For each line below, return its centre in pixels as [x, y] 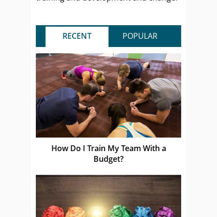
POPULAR [140, 36]
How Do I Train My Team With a [108, 148]
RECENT [77, 36]
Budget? [108, 159]
